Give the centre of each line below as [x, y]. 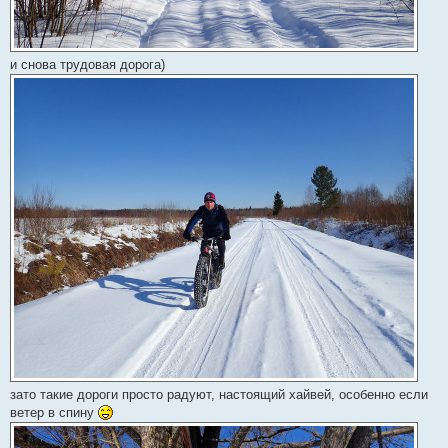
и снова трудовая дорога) [87, 64]
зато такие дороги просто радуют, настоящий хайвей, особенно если [219, 394]
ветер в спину [54, 412]
